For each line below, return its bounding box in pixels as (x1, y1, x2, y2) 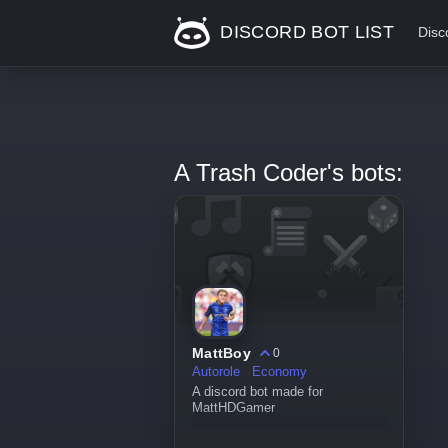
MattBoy (192, 345, 251, 361)
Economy (252, 365, 311, 379)
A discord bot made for (192, 385, 323, 399)
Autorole (192, 365, 244, 379)
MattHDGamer (192, 401, 275, 415)
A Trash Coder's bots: (174, 159, 403, 186)
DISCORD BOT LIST (215, 21, 395, 42)
